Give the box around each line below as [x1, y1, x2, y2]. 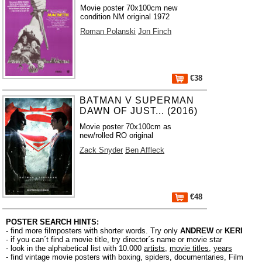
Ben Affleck [125, 146, 165, 154]
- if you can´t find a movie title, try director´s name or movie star [6, 235, 222, 244]
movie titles [170, 244, 209, 253]
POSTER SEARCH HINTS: [6, 218, 99, 226]
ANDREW [180, 226, 213, 235]
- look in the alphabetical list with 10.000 [6, 244, 144, 253]
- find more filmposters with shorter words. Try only [6, 226, 180, 235]
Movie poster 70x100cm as [80, 122, 172, 131]
